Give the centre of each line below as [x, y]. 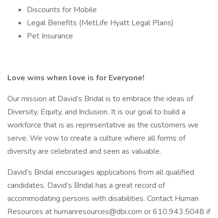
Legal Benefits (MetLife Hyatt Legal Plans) [100, 23]
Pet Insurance [50, 36]
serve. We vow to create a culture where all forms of [96, 138]
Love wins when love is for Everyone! [76, 78]
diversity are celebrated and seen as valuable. [84, 151]
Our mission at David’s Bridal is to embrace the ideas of [100, 99]
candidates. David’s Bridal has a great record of [86, 185]
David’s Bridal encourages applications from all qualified [101, 172]
